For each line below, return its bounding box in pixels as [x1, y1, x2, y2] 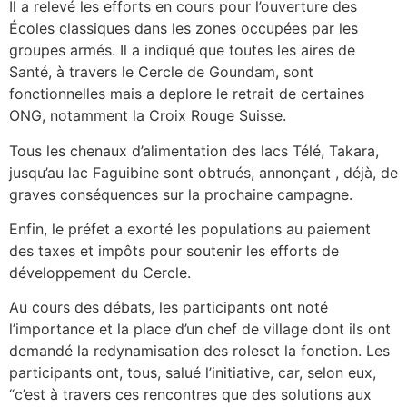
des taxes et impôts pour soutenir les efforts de [9, 242, 339, 261]
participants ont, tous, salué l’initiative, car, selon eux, [9, 363, 376, 382]
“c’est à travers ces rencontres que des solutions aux [9, 385, 372, 404]
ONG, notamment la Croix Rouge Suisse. [9, 106, 286, 125]
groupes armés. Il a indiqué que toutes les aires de [9, 41, 355, 60]
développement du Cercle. [9, 263, 191, 283]
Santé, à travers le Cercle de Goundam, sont [9, 63, 313, 82]
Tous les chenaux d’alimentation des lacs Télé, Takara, [9, 141, 379, 160]
